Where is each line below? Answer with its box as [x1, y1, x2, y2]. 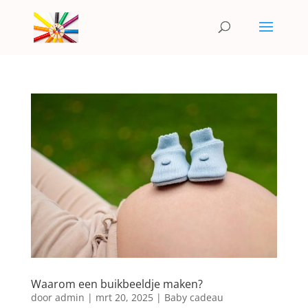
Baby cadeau [164, 290, 223, 304]
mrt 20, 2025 [95, 290, 153, 304]
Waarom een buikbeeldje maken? [30, 276, 203, 291]
